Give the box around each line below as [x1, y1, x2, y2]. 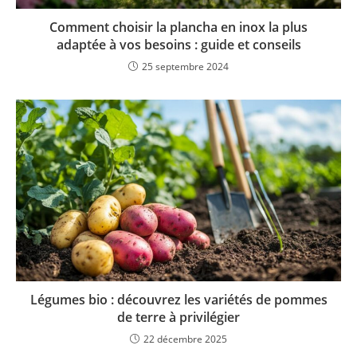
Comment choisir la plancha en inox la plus [49, 18, 308, 36]
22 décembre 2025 [143, 332, 227, 347]
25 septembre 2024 [142, 59, 229, 73]
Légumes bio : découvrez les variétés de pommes [29, 291, 328, 309]
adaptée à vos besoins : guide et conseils [56, 35, 301, 53]
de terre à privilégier [117, 308, 240, 327]
